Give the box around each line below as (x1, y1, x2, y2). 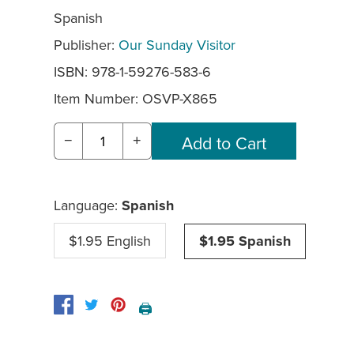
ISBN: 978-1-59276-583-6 (54, 62, 211, 82)
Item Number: (54, 88, 142, 109)
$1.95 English (69, 231, 151, 251)
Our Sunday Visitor (119, 35, 235, 55)
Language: (54, 195, 122, 216)
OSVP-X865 (142, 88, 217, 109)
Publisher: (54, 35, 119, 55)
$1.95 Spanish (199, 231, 291, 252)
